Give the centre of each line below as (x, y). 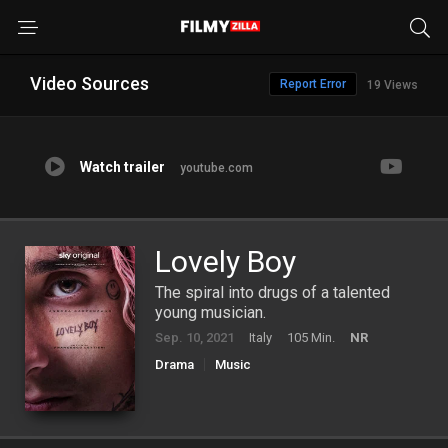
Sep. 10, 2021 (194, 337)
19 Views (392, 85)
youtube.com (216, 168)
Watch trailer (122, 167)
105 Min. (311, 337)
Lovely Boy (225, 261)
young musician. (210, 312)
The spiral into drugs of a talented (272, 292)
